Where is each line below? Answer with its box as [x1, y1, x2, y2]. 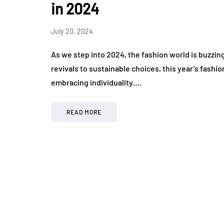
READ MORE [66, 108, 101, 116]
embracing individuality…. [51, 77, 141, 87]
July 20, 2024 [51, 27, 93, 36]
